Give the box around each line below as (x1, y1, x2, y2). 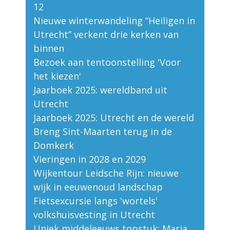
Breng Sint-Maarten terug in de (33, 125, 172, 138)
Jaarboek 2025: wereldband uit (33, 84, 167, 97)
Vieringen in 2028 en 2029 (33, 153, 146, 166)
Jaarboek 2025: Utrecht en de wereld (33, 111, 194, 124)
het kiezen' (33, 70, 81, 83)
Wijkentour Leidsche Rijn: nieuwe (33, 167, 179, 180)
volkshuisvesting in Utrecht (33, 208, 155, 221)
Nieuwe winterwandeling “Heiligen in (33, 14, 195, 27)
